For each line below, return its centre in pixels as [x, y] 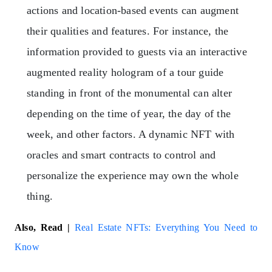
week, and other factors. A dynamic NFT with [131, 134]
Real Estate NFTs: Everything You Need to [166, 228]
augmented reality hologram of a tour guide [125, 72]
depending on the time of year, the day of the [129, 114]
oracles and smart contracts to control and [121, 155]
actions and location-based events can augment [133, 10]
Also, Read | [45, 228]
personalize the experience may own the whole [133, 175]
